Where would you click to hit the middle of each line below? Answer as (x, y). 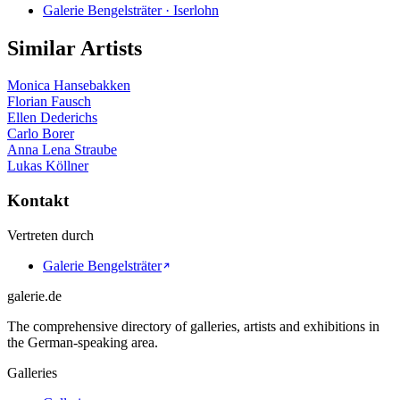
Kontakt (38, 201)
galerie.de (34, 296)
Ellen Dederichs (52, 118)
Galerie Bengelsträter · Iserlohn (131, 10)
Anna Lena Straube (62, 150)
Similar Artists (75, 48)
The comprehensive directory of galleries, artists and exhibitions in (193, 326)
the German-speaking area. (83, 342)
